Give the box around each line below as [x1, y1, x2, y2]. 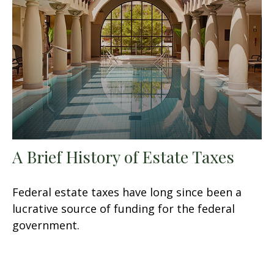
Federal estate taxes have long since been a [12, 185, 242, 200]
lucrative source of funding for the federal [12, 201, 235, 217]
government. [12, 218, 80, 233]
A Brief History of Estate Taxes [12, 146, 234, 168]
